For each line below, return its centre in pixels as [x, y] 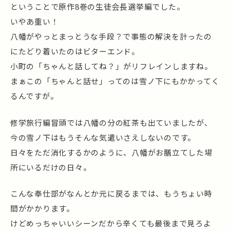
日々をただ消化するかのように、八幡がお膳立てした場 [111, 152]
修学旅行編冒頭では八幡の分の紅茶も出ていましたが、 [111, 122]
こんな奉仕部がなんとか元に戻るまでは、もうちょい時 [111, 193]
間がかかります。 [42, 208]
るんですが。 [34, 96]
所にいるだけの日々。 [51, 167]
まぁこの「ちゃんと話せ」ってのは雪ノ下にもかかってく [115, 81]
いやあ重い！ [35, 22]
